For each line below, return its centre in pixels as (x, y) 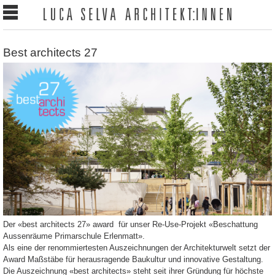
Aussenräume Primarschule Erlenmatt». (74, 236)
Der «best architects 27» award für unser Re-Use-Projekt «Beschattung (130, 224)
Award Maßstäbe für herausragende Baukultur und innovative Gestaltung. (133, 259)
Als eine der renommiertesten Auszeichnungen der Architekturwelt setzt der (137, 247)
